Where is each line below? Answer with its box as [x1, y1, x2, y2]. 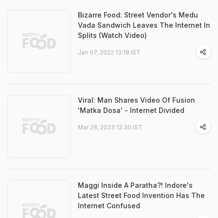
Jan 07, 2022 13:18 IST [78, 49, 141, 56]
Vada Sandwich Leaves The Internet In [78, 21, 210, 29]
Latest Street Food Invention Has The [78, 191, 205, 200]
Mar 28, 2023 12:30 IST [78, 124, 143, 131]
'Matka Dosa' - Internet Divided [78, 106, 184, 114]
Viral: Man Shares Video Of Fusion [78, 96, 195, 104]
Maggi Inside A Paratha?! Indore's [78, 181, 193, 189]
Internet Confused [78, 201, 140, 210]
